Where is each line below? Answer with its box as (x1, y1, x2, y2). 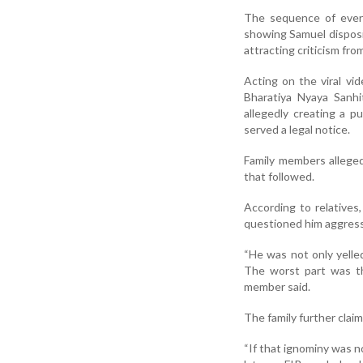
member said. (244, 279, 310, 293)
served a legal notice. (244, 122, 350, 136)
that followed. (244, 169, 314, 183)
